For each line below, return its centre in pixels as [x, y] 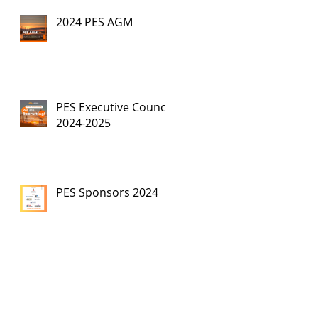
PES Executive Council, [115, 107]
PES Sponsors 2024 [107, 192]
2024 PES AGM [94, 22]
